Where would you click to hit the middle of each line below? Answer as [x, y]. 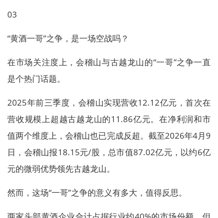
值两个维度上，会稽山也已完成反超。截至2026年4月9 [109, 135]
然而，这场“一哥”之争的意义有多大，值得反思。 [97, 192]
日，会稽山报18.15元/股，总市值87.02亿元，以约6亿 [109, 152]
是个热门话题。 [36, 78]
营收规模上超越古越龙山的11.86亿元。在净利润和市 [109, 119]
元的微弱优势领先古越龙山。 [61, 168]
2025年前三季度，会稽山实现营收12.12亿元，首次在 [109, 102]
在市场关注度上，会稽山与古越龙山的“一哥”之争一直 [109, 62]
